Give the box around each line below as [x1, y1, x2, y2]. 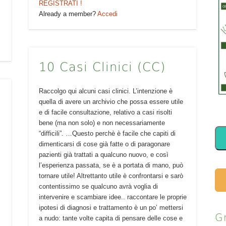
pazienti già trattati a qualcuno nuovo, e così [38, 150, 168, 158]
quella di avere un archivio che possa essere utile [38, 97, 183, 105]
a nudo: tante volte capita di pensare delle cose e [38, 214, 183, 222]
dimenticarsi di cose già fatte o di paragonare [38, 140, 170, 148]
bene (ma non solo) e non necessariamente [38, 119, 165, 127]
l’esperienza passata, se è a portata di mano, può [38, 161, 183, 169]
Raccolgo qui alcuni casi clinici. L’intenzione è [38, 87, 173, 95]
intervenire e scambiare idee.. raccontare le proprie [38, 193, 187, 201]
